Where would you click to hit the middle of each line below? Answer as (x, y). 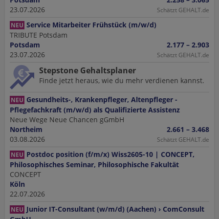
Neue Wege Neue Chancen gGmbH (67, 120)
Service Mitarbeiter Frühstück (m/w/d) (91, 25)
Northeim (26, 129)
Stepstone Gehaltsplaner (88, 70)
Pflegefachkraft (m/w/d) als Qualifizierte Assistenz (95, 110)
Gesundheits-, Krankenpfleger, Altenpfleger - (102, 99)
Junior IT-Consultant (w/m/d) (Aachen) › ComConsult (115, 209)
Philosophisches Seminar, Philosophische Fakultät (94, 164)
